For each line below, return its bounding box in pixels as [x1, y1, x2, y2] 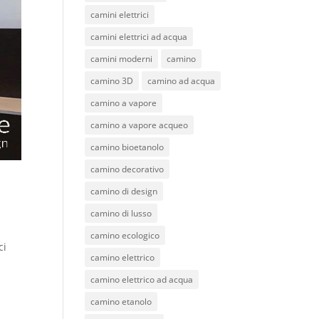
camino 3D [90, 75, 134, 87]
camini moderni [90, 53, 153, 65]
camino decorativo [90, 163, 164, 175]
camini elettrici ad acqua [90, 31, 188, 43]
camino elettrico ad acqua [90, 273, 194, 286]
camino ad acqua [147, 75, 216, 87]
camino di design [90, 185, 158, 197]
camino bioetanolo [90, 141, 164, 153]
